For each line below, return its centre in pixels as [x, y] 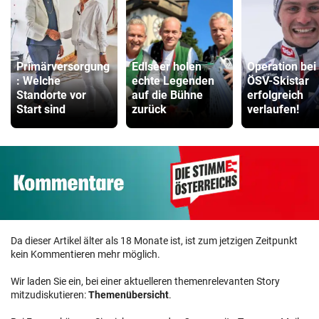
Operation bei [282, 67]
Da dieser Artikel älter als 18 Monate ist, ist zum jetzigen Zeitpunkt [154, 240]
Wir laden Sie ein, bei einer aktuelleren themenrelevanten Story [145, 281]
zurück [149, 110]
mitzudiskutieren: [49, 294]
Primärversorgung [63, 67]
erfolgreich [275, 95]
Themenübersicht [129, 294]
